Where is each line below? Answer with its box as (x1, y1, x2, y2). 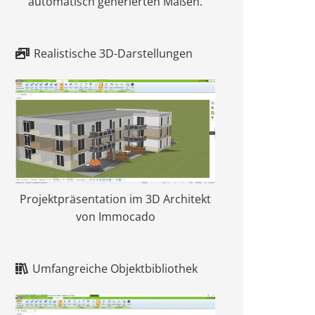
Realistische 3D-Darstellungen (34, 46, 193, 62)
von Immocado (75, 209, 155, 225)
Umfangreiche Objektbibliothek (32, 261, 198, 277)
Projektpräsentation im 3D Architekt (20, 191, 211, 207)
